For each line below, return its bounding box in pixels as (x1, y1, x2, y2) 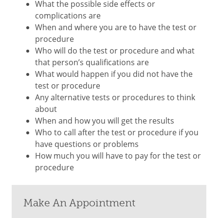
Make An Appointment (23, 197, 135, 209)
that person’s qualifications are (35, 57, 149, 68)
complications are (35, 10, 101, 21)
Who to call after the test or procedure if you (35, 127, 199, 138)
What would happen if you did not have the (35, 69, 193, 79)
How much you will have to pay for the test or (35, 150, 201, 161)
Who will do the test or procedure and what (35, 45, 195, 56)
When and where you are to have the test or (35, 22, 197, 33)
